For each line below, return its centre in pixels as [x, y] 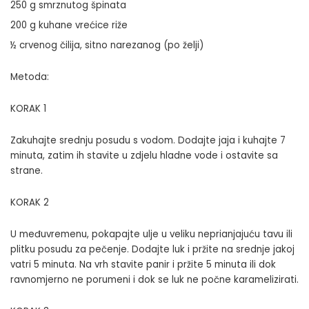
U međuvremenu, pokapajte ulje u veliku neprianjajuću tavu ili [151, 234]
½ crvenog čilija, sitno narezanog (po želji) [107, 45]
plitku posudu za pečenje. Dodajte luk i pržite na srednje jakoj [152, 249]
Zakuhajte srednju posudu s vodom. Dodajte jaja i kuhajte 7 [148, 140]
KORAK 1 [28, 108]
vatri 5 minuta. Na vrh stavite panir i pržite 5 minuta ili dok [143, 264]
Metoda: [30, 77]
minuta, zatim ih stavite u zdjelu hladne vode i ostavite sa [144, 155]
